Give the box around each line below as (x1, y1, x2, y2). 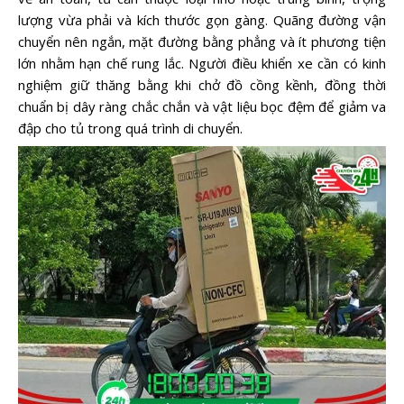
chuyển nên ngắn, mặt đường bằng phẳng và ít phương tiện (18, 32, 386, 51)
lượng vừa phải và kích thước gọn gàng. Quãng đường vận (18, 11, 386, 30)
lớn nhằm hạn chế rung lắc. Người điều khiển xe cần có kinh (18, 54, 386, 73)
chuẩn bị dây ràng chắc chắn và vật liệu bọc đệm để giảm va (18, 97, 386, 116)
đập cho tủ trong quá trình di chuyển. (18, 119, 243, 138)
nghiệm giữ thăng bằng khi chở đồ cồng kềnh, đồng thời (18, 76, 386, 95)
